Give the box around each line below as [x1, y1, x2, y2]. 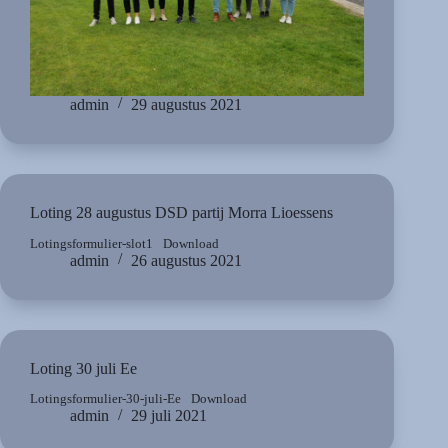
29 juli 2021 [131, 407, 207, 425]
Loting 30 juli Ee [30, 359, 137, 377]
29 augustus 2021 [131, 95, 242, 113]
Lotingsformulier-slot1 [30, 236, 153, 251]
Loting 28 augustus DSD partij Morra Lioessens [30, 203, 333, 221]
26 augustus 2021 [131, 251, 242, 269]
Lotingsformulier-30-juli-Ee [30, 392, 181, 407]
